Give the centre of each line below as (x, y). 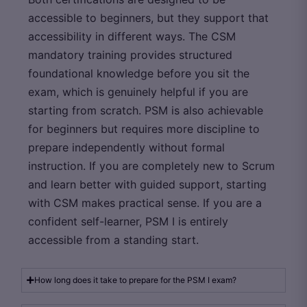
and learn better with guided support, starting (147, 184)
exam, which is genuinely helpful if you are (138, 91)
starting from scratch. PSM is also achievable (146, 110)
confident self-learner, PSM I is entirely (128, 221)
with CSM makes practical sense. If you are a (145, 202)
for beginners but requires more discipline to (144, 128)
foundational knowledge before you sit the (139, 73)
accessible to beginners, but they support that (148, 17)
